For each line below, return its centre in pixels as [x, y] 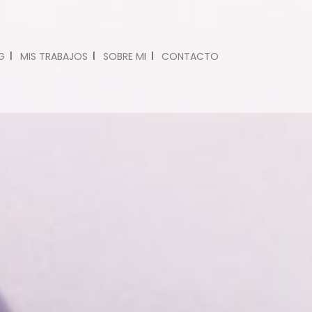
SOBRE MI [124, 56]
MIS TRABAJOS [54, 56]
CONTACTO [190, 56]
